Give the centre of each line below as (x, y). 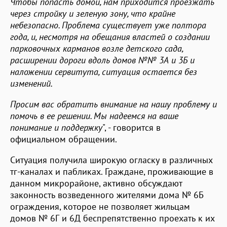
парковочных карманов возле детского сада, (97, 48)
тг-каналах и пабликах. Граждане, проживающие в (112, 171)
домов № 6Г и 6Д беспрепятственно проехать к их (112, 218)
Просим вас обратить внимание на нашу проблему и (113, 104)
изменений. (31, 83)
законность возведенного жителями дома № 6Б (107, 195)
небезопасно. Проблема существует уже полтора (108, 25)
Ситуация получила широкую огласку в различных (111, 160)
